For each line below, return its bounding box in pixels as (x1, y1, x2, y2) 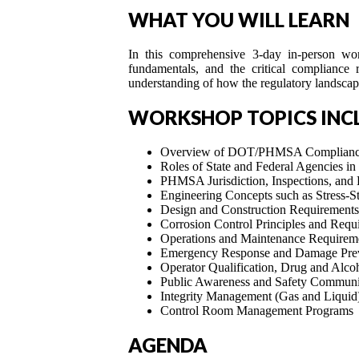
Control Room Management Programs (160, 303, 353, 317)
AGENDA (128, 333, 208, 357)
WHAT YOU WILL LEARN (128, 8, 349, 32)
